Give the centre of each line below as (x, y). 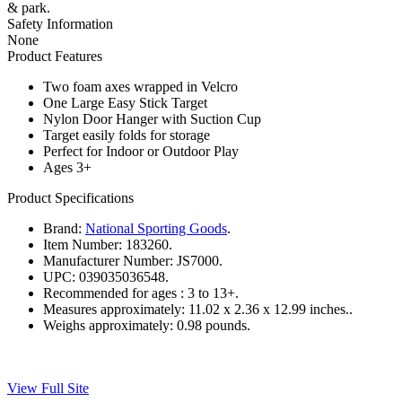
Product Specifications (70, 197)
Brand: (62, 228)
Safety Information (60, 23)
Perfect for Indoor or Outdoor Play (141, 151)
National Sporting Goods (156, 228)
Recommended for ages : (114, 293)
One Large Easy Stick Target (125, 102)
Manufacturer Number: (108, 260)
